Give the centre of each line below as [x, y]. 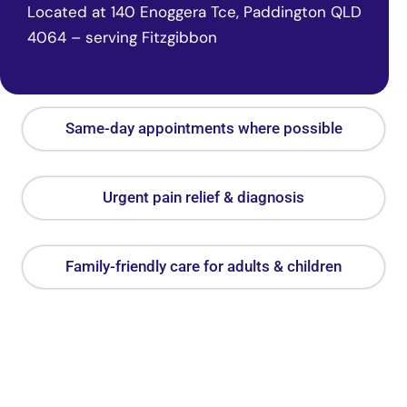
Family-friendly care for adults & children [203, 266]
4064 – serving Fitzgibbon [122, 37]
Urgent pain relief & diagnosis [203, 197]
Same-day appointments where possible [203, 128]
